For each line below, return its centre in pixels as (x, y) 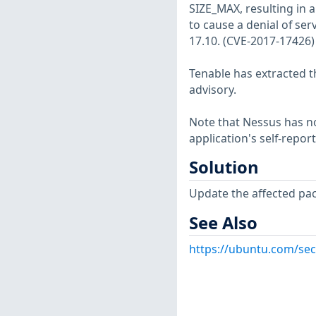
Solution (224, 168)
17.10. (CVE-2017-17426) (251, 41)
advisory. (212, 90)
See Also (223, 223)
